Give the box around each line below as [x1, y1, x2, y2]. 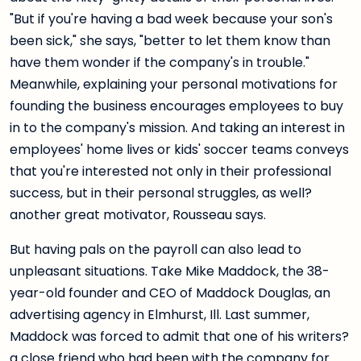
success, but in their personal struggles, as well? [10, 184, 312, 203]
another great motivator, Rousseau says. [10, 205, 266, 225]
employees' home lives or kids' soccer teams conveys [10, 140, 349, 160]
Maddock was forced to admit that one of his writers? [10, 327, 349, 346]
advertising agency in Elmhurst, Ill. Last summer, [10, 305, 309, 325]
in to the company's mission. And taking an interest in [10, 118, 345, 138]
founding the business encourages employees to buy [10, 97, 343, 116]
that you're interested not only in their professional [10, 162, 331, 181]
